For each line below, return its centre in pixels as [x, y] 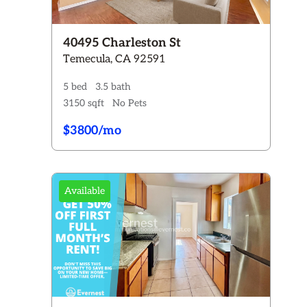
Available [84, 191]
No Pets [129, 103]
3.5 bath [113, 87]
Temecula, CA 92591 [114, 59]
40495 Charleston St [122, 43]
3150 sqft [83, 103]
